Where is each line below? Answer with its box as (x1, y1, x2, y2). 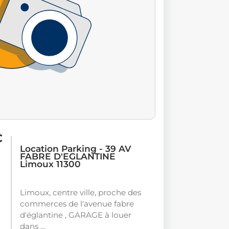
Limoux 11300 (20, 158, 81, 170)
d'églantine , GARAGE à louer (20, 210, 131, 220)
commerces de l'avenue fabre (20, 199, 134, 209)
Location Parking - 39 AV (20, 143, 131, 154)
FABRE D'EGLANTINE (20, 151, 116, 162)
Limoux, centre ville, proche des (20, 188, 141, 198)
